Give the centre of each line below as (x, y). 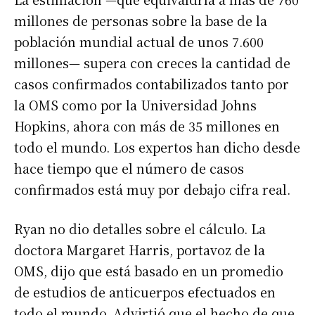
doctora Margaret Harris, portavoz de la (140, 249)
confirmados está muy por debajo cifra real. (152, 189)
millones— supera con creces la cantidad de (152, 62)
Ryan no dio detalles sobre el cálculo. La (140, 228)
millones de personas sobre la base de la (141, 20)
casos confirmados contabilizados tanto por (152, 83)
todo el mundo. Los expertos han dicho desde (157, 147)
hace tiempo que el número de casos (129, 168)
